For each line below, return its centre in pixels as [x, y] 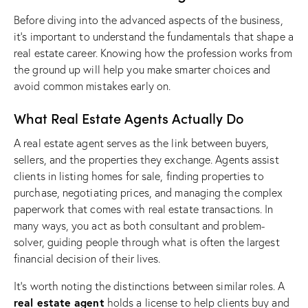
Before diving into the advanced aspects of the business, [148, 20]
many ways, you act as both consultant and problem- [140, 226]
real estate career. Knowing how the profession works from [153, 53]
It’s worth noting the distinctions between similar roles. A [149, 286]
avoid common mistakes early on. [92, 86]
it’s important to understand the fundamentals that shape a [154, 37]
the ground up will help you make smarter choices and [142, 70]
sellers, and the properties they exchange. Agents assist [146, 160]
